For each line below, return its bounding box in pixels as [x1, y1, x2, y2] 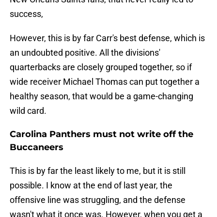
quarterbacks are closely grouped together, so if [10, 62, 192, 73]
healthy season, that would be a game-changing [10, 91, 193, 102]
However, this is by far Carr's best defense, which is [10, 33, 205, 44]
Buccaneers [10, 142, 63, 153]
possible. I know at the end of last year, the [10, 180, 172, 191]
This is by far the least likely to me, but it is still [10, 166, 186, 176]
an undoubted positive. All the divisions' [10, 47, 160, 58]
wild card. [10, 106, 46, 116]
